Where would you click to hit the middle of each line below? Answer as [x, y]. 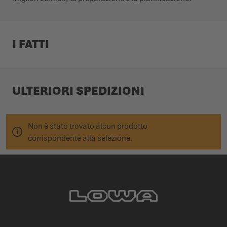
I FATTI [31, 44]
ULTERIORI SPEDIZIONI [78, 91]
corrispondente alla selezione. [80, 139]
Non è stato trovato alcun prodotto [88, 126]
